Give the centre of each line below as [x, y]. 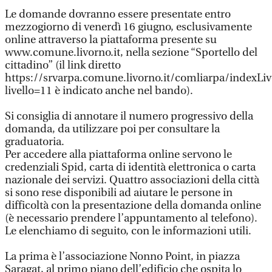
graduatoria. [35, 142]
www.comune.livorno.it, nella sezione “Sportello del [131, 53]
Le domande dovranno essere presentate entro [118, 14]
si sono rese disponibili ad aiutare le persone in [119, 193]
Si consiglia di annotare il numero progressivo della [129, 116]
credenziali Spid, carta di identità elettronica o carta [130, 167]
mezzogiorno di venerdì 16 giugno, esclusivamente [128, 27]
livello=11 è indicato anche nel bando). [99, 91]
